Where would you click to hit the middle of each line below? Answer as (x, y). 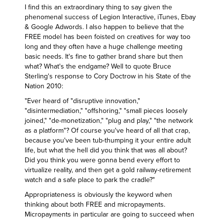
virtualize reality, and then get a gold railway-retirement (108, 170)
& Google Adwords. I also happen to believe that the (104, 27)
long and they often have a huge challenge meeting (104, 47)
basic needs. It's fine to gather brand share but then (104, 56)
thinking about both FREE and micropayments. (95, 204)
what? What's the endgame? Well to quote (89, 66)
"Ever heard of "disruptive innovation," (82, 101)
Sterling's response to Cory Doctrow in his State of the (108, 76)
